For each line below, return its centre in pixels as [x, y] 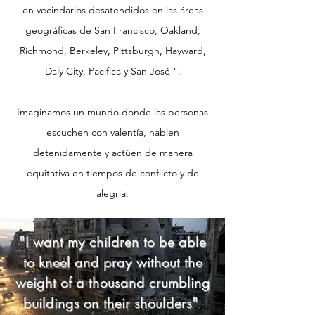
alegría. [112, 193]
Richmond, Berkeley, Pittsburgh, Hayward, [112, 50]
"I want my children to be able [112, 242]
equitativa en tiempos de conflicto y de [112, 173]
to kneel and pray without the [112, 262]
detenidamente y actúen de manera [112, 152]
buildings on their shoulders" [112, 303]
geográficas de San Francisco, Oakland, [112, 30]
